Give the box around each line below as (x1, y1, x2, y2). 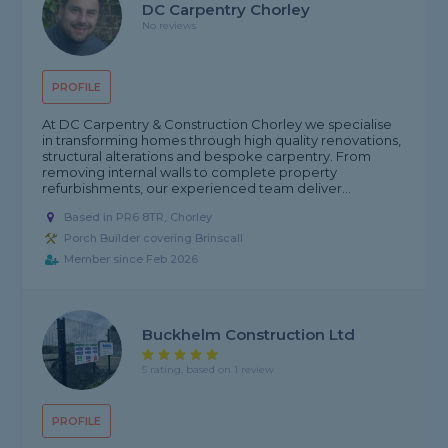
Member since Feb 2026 (64, 252, 199, 267)
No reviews (142, 19, 197, 33)
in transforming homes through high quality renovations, (42, 132, 402, 149)
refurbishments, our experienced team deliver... (42, 180, 352, 197)
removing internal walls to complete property (42, 164, 338, 181)
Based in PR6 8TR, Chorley (64, 210, 213, 225)
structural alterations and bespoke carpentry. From (42, 148, 372, 165)
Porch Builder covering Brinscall (64, 231, 244, 246)
